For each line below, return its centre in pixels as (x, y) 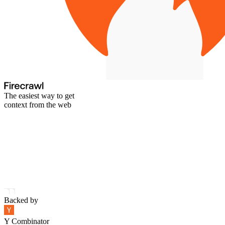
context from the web (38, 104)
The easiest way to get (39, 95)
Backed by (21, 200)
